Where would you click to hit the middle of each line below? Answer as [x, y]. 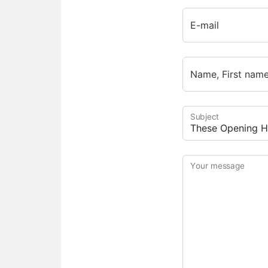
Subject [205, 117]
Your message [218, 166]
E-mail [205, 25]
